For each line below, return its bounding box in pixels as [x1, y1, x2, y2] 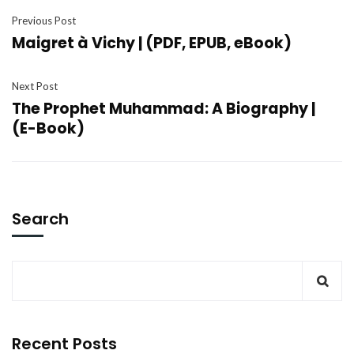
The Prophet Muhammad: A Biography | [12, 98, 315, 119]
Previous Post [12, 14, 76, 27]
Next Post [12, 80, 58, 92]
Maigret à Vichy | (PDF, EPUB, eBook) [12, 32, 292, 54]
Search [12, 208, 69, 230]
